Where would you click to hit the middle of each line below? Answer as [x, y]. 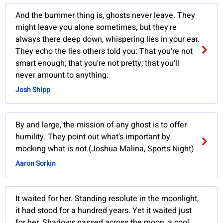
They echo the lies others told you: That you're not [104, 52]
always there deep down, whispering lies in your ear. [108, 40]
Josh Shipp [33, 90]
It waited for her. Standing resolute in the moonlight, [107, 199]
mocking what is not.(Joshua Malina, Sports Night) [105, 149]
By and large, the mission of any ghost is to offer [101, 125]
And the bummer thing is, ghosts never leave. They [106, 16]
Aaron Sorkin [36, 164]
